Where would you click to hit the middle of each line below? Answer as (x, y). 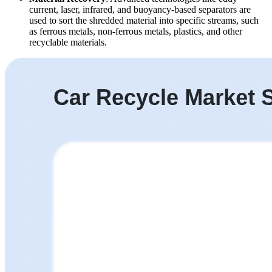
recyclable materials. (68, 42)
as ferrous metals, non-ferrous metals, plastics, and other (136, 31)
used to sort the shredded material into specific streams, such (144, 20)
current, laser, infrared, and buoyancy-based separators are (140, 9)
